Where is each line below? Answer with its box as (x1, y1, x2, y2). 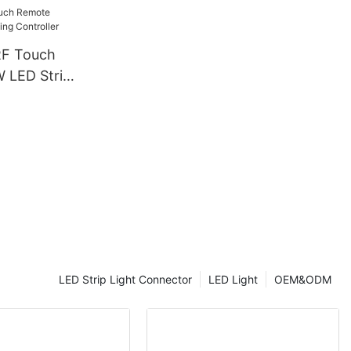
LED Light (208, 272, 258, 286)
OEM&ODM (274, 272, 331, 286)
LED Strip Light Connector (59, 272, 192, 286)
